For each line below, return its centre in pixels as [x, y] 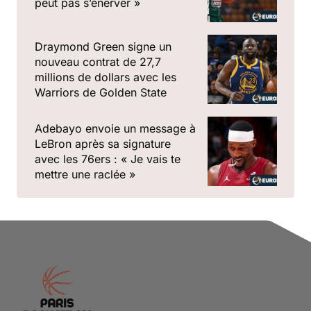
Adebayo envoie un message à [115, 129]
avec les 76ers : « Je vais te [108, 159]
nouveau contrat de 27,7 [98, 62]
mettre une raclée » [85, 175]
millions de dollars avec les [106, 77]
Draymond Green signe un [103, 47]
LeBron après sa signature [103, 144]
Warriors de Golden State [101, 93]
